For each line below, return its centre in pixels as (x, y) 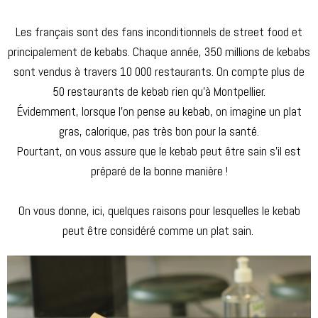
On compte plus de (261, 71)
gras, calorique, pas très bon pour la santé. (159, 131)
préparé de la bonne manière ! (159, 171)
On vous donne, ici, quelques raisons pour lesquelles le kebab (159, 210)
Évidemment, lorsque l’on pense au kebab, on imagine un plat (159, 111)
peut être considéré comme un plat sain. (159, 230)
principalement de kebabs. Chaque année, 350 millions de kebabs (159, 51)
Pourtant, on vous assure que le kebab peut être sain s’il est (159, 151)
